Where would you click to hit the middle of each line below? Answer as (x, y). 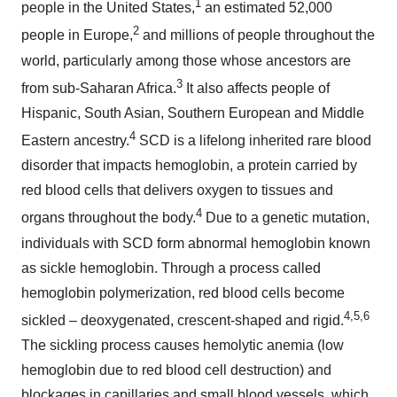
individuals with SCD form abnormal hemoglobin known (196, 243)
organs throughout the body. (109, 218)
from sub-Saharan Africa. (99, 88)
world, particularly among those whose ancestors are (186, 60)
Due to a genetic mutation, (286, 218)
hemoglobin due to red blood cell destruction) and (176, 370)
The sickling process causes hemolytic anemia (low (183, 345)
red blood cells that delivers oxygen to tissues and (177, 191)
